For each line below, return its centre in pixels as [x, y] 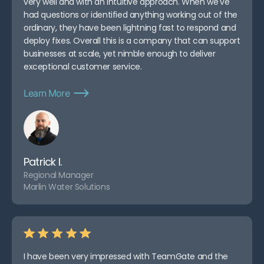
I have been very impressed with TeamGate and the [126, 257]
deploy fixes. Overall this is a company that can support [132, 41]
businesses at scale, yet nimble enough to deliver [120, 54]
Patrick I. [42, 162]
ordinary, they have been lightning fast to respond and [130, 28]
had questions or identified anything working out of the [131, 15]
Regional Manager [59, 175]
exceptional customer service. [83, 67]
